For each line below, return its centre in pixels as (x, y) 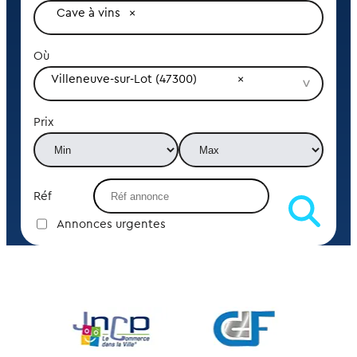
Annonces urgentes (111, 224)
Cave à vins (89, 13)
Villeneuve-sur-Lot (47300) (124, 79)
